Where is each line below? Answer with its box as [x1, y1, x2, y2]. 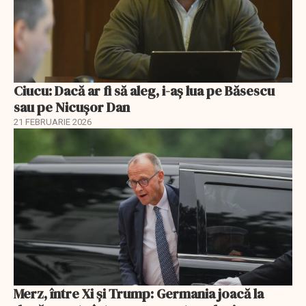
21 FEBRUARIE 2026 [14, 117, 92, 128]
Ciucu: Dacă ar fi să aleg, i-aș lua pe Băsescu [14, 81, 275, 101]
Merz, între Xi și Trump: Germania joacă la [14, 283, 264, 303]
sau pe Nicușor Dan [14, 98, 130, 117]
